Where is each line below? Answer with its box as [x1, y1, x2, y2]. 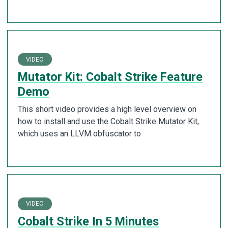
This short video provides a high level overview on [18, 104, 196, 115]
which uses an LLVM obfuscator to [18, 129, 141, 139]
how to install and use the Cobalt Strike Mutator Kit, [18, 117, 199, 127]
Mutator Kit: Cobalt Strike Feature [18, 70, 203, 84]
